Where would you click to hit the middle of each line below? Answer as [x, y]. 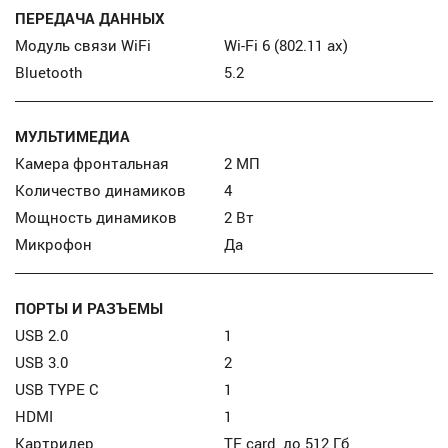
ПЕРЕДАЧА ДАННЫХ [90, 18]
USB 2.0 [42, 335]
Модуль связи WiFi [83, 45]
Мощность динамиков [96, 217]
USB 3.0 [42, 362]
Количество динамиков [101, 190]
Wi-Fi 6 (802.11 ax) [286, 45]
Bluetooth [49, 72]
